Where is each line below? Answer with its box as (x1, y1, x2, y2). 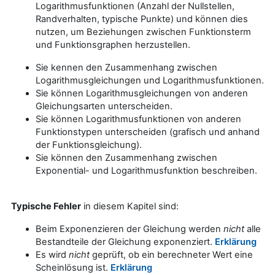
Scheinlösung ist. (36, 261, 110, 273)
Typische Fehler (11, 200, 81, 212)
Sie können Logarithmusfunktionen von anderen (36, 113, 241, 125)
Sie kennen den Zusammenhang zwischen (36, 61, 217, 73)
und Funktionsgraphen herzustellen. (36, 39, 190, 50)
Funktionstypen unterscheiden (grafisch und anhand (36, 126, 260, 137)
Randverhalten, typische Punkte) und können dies (36, 13, 248, 25)
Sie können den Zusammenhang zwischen (36, 152, 217, 163)
